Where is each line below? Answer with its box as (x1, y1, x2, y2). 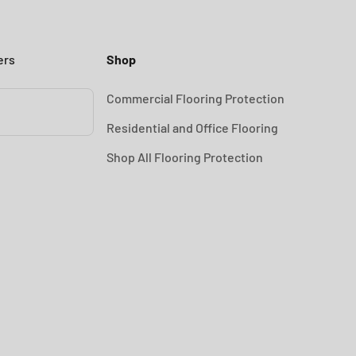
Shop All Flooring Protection (106, 149, 263, 164)
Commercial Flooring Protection (106, 91, 284, 106)
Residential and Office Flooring (106, 120, 278, 135)
